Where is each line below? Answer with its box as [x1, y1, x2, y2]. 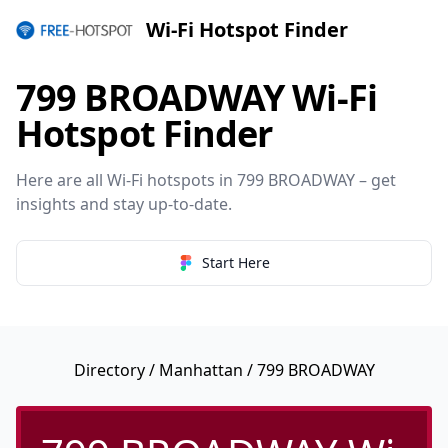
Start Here [202, 253, 270, 272]
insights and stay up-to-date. [16, 193, 232, 215]
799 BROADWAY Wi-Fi [16, 73, 377, 122]
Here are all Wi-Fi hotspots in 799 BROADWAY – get [16, 169, 396, 191]
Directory [73, 359, 145, 381]
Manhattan [158, 359, 243, 381]
